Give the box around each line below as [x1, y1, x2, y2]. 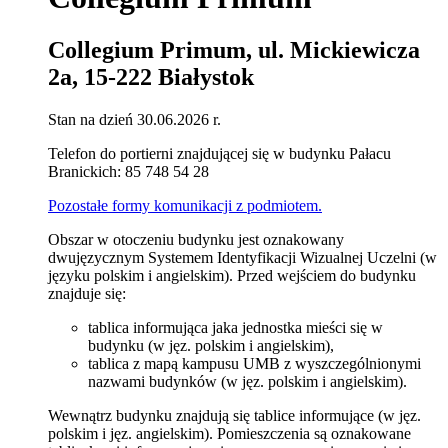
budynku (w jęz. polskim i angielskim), [88, 337, 334, 355]
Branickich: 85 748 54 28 [48, 163, 209, 181]
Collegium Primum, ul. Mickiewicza [48, 37, 420, 64]
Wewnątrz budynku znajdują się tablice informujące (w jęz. [48, 407, 421, 425]
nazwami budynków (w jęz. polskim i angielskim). [88, 373, 407, 391]
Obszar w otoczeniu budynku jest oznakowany [48, 231, 344, 249]
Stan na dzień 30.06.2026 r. [48, 111, 221, 129]
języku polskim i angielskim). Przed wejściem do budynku [48, 267, 416, 285]
